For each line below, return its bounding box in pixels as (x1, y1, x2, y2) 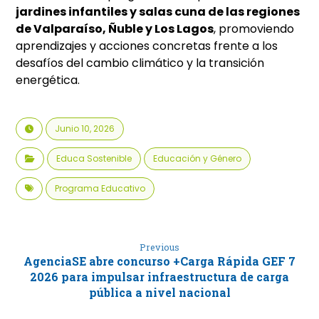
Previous (140, 241, 179, 253)
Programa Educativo (55, 182, 146, 195)
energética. (16, 72, 80, 89)
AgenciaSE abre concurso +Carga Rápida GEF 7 (23, 253, 296, 269)
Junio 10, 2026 (55, 122, 115, 135)
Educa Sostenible (56, 152, 132, 165)
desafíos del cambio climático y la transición (16, 55, 265, 72)
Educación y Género (153, 152, 242, 165)
